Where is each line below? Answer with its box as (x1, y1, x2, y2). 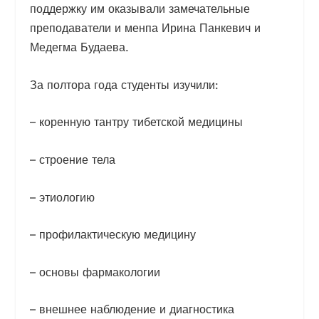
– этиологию (30, 189, 95, 204)
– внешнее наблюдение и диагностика (30, 302, 235, 317)
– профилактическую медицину (30, 227, 197, 242)
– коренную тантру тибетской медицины (30, 115, 244, 130)
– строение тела (30, 152, 116, 167)
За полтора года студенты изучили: (30, 77, 219, 92)
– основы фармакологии (30, 264, 161, 279)
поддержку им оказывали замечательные (30, 1, 251, 16)
